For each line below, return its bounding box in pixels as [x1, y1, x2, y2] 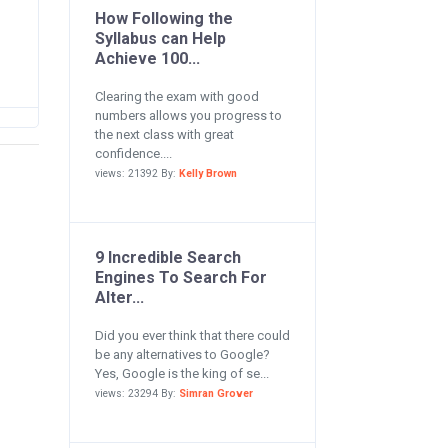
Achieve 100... [94, 49, 200, 68]
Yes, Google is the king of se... [94, 366, 269, 381]
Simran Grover [178, 387, 253, 400]
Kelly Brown [178, 167, 237, 180]
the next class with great [94, 127, 234, 142]
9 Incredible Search [94, 248, 241, 267]
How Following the [94, 9, 233, 28]
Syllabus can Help [94, 29, 226, 48]
